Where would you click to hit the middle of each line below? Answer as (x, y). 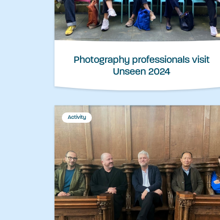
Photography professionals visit (141, 61)
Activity (77, 118)
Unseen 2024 (141, 72)
